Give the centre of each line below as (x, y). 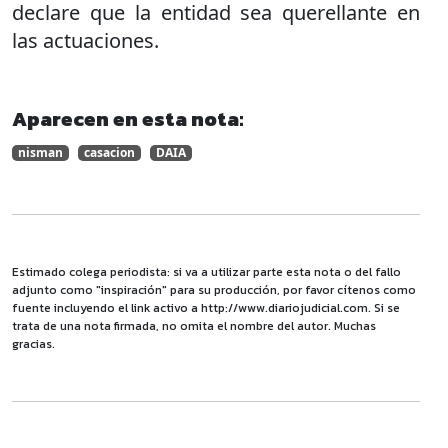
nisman (40, 152)
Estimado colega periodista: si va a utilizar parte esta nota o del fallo (206, 272)
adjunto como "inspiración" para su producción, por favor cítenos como (214, 290)
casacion (109, 152)
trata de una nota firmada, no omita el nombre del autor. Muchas (194, 326)
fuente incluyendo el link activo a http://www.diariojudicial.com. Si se (206, 308)
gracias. (33, 344)
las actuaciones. (85, 40)
